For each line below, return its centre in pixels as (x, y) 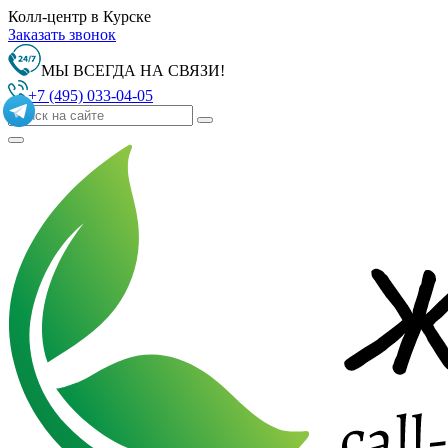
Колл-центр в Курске (79, 16)
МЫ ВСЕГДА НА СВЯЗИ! (133, 70)
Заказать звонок (62, 34)
